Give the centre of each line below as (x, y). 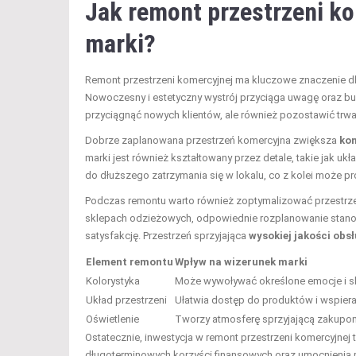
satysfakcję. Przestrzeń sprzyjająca (167, 235)
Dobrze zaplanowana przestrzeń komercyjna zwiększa (212, 140)
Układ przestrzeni (126, 300)
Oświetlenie (112, 319)
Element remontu (130, 261)
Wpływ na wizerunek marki (241, 261)
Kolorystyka (113, 281)
